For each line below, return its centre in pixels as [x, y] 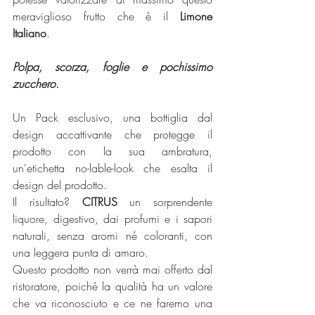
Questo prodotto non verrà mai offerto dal [112, 270]
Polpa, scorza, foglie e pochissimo [112, 67]
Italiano [30, 33]
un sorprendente [165, 202]
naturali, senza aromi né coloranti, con [112, 236]
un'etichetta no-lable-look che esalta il [112, 168]
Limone [196, 17]
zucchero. [36, 84]
